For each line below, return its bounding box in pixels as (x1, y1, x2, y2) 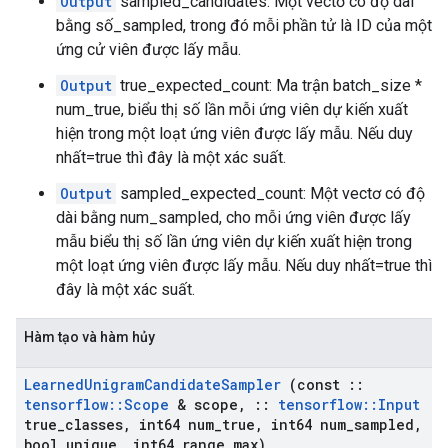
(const (281, 375, 348, 394)
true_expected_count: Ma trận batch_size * (116, 76, 422, 95)
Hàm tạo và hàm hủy (24, 329, 155, 345)
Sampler (221, 375, 281, 394)
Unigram (84, 375, 144, 394)
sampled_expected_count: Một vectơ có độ (116, 184, 425, 203)
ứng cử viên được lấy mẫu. (56, 40, 241, 59)
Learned (24, 375, 84, 394)
